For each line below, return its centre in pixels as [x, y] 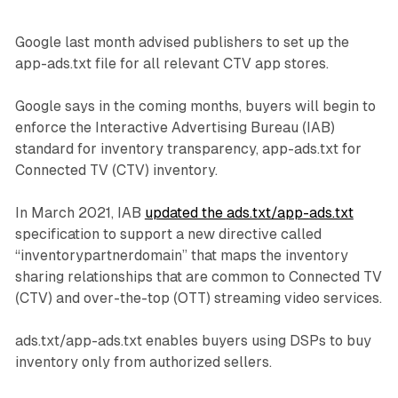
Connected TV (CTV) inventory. [116, 171]
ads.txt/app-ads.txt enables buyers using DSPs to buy [193, 341]
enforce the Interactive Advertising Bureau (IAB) [175, 128]
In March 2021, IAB [80, 213]
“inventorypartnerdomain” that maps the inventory [181, 256]
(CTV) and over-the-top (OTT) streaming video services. [198, 298]
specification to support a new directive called [168, 235]
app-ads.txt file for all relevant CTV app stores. [171, 64]
